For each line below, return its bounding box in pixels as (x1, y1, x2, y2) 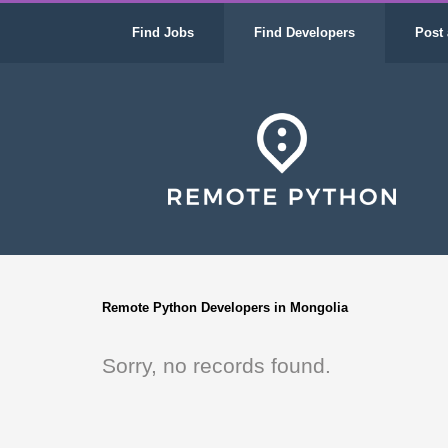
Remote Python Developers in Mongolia (102, 300, 348, 315)
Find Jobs (132, 25, 194, 40)
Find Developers (254, 25, 355, 40)
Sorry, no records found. (102, 354, 331, 377)
